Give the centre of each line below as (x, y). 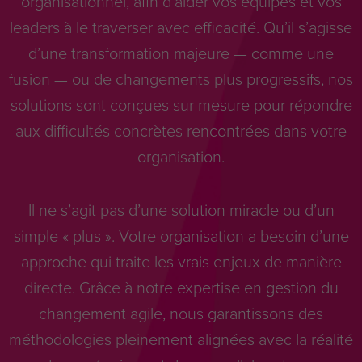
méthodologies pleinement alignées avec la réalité (181, 339)
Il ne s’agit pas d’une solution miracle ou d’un (181, 210)
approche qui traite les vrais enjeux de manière (181, 261)
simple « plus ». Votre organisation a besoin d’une (181, 236)
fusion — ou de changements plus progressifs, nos (181, 79)
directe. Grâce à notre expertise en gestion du (181, 287)
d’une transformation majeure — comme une (181, 53)
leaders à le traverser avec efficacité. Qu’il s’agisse (181, 27)
